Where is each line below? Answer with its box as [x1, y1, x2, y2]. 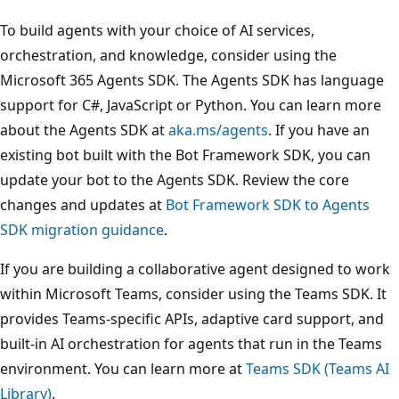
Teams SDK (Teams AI [246, 358, 389, 379]
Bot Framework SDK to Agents [166, 194, 370, 215]
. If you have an [268, 119, 370, 140]
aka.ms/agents [168, 119, 268, 140]
